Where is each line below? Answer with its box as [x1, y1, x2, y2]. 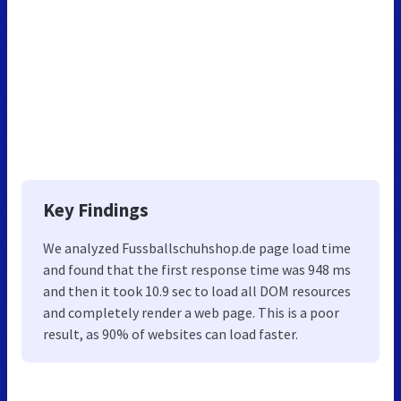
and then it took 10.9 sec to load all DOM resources [43, 282, 351, 301]
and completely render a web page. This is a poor [43, 303, 339, 322]
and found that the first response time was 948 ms [43, 260, 351, 279]
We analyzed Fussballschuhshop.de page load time [43, 239, 351, 258]
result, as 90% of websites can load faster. [43, 325, 298, 344]
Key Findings [43, 198, 149, 223]
